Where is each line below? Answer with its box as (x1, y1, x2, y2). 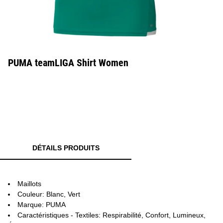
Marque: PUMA (17, 201, 66, 209)
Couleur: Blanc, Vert (17, 190, 80, 198)
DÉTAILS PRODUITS (32, 144, 100, 152)
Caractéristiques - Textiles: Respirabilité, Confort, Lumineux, (17, 211, 206, 219)
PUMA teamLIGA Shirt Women (8, 57, 128, 69)
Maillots (17, 180, 41, 188)
